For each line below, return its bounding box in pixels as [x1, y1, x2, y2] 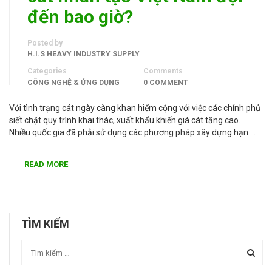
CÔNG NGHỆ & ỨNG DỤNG [27, 78, 120, 87]
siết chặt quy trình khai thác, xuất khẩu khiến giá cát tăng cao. [9, 115, 240, 125]
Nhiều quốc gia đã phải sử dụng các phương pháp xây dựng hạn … [9, 127, 256, 137]
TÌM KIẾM [21, 217, 69, 230]
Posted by [27, 38, 63, 47]
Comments [143, 66, 183, 75]
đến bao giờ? [27, 5, 133, 27]
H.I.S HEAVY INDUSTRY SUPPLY [27, 49, 140, 58]
